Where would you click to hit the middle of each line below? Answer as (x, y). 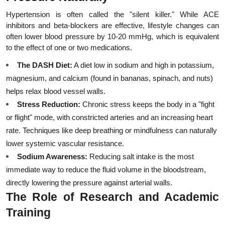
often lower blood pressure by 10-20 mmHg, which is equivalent (113, 37)
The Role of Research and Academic (113, 197)
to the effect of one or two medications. (69, 48)
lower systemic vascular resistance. (65, 144)
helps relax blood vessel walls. (56, 91)
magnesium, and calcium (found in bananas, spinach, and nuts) (109, 78)
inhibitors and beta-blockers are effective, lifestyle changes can (113, 26)
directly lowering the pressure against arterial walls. (89, 183)
